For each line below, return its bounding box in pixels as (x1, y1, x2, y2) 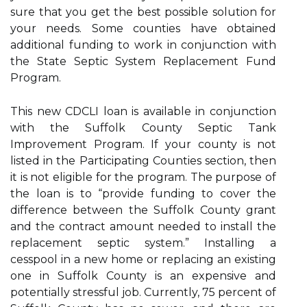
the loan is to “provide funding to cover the (10, 187, 276, 200)
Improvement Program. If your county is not (10, 138, 276, 151)
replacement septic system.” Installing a (10, 236, 276, 249)
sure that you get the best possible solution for (10, 5, 276, 19)
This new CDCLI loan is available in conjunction (10, 105, 276, 118)
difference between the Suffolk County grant (10, 204, 276, 217)
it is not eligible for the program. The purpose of (10, 171, 276, 184)
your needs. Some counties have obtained (10, 22, 276, 35)
